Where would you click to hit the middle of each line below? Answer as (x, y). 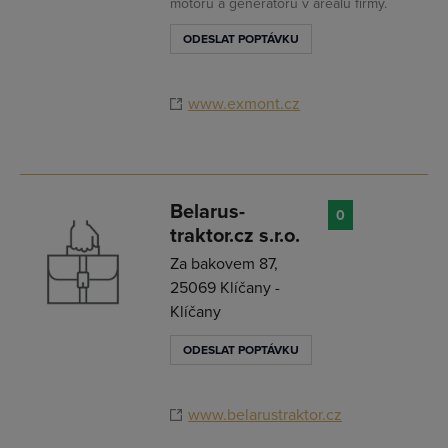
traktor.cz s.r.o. (235, 236)
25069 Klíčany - (225, 288)
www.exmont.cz (244, 104)
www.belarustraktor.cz (265, 415)
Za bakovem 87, (224, 264)
